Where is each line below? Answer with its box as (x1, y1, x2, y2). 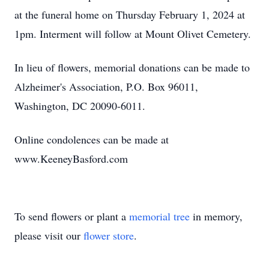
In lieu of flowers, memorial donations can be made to (14, 60, 250, 74)
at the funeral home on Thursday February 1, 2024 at (14, 7, 245, 22)
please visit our (14, 228, 83, 243)
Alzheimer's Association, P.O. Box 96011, (14, 79, 198, 94)
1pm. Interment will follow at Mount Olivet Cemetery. (14, 26, 251, 41)
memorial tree (129, 209, 190, 223)
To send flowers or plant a (14, 209, 129, 223)
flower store (83, 228, 134, 243)
